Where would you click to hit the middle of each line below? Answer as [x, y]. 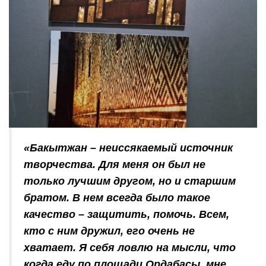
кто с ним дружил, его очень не [109, 231]
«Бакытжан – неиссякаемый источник [128, 148]
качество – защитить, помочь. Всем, [126, 215]
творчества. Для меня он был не [115, 165]
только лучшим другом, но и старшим [130, 181]
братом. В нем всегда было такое [117, 198]
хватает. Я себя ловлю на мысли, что [130, 248]
